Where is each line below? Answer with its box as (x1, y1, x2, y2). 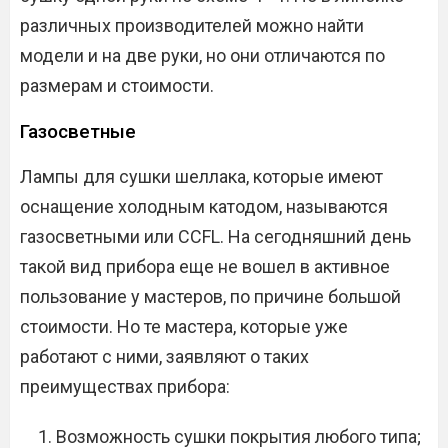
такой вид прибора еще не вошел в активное (20, 256, 390, 278)
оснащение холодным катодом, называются (20, 196, 388, 218)
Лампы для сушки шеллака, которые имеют (20, 166, 383, 188)
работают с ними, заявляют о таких (20, 346, 309, 368)
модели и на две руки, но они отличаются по (20, 45, 385, 67)
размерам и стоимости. (20, 75, 214, 97)
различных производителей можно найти (20, 15, 364, 37)
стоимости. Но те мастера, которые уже (20, 316, 348, 338)
